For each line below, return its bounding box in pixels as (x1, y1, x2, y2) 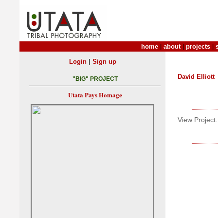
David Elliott (178, 73, 215, 80)
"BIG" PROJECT (72, 75, 118, 83)
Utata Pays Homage (68, 90, 122, 100)
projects (186, 43, 210, 50)
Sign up (92, 58, 116, 65)
